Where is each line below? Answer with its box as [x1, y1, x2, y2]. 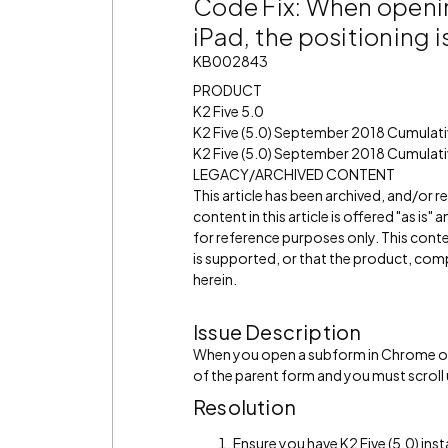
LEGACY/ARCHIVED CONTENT [193, 165, 395, 183]
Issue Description [193, 319, 362, 344]
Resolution [193, 394, 296, 419]
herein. [193, 270, 237, 288]
